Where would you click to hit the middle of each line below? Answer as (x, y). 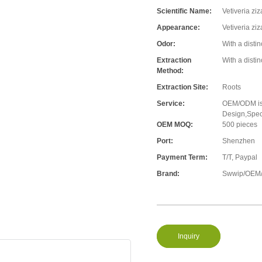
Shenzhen (239, 141)
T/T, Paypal (240, 158)
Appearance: (179, 28)
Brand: (168, 174)
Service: (171, 104)
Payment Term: (182, 158)
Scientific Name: (185, 11)
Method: (170, 71)
